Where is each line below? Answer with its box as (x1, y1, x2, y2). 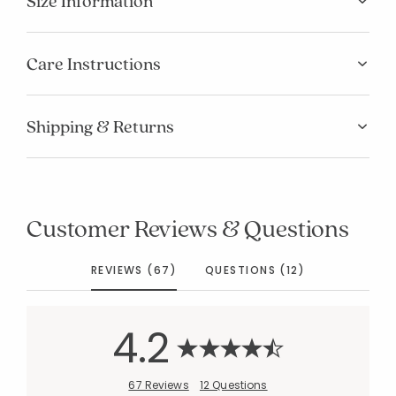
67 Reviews (128, 377, 189, 392)
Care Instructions (27, 51, 161, 75)
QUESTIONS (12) (205, 262, 306, 278)
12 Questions (199, 377, 268, 392)
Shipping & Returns (27, 114, 174, 138)
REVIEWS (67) (90, 262, 178, 278)
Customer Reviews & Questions (27, 210, 350, 244)
